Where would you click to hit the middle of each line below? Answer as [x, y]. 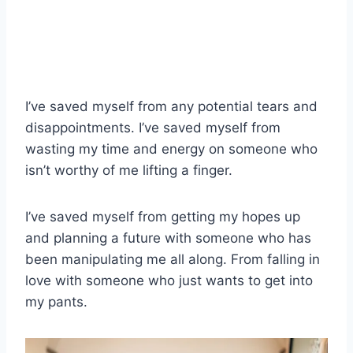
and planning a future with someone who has [168, 238]
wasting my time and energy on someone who [171, 149]
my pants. [56, 301]
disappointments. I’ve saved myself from [153, 127]
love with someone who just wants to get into [169, 280]
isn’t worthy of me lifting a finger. [129, 170]
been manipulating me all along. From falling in [173, 259]
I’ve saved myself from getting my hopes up [163, 216]
